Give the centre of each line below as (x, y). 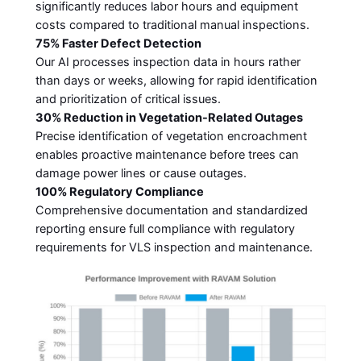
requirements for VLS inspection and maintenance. (174, 248)
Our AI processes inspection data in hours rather (168, 62)
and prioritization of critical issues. (128, 100)
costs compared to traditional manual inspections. (172, 25)
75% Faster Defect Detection (118, 44)
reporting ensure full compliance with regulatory (165, 229)
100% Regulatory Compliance (119, 192)
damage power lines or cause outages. (141, 174)
